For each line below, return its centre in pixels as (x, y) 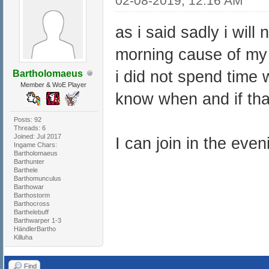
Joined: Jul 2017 (37, 136)
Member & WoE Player (54, 84)
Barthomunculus (37, 178)
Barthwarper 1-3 (37, 220)
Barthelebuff (31, 212)
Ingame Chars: (35, 144)
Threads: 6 (29, 128)
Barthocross (32, 203)
